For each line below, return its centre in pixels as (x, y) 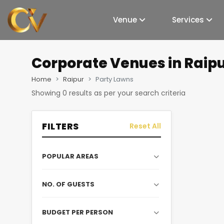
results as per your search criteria (126, 93)
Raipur (73, 79)
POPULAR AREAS (70, 156)
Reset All (145, 126)
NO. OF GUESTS (68, 184)
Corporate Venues (98, 63)
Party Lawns (114, 79)
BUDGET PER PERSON (77, 212)
